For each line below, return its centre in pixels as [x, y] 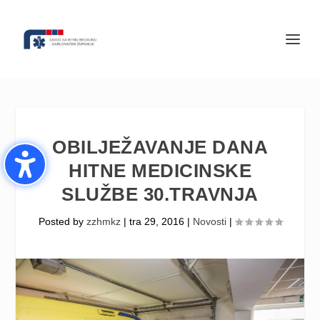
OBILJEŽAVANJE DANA [160, 147]
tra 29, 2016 [156, 221]
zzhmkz [103, 221]
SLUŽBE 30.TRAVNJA [160, 194]
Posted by [62, 221]
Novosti [209, 221]
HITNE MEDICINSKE [160, 171]
